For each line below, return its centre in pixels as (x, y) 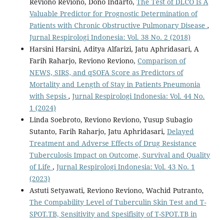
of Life (41, 167)
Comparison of (161, 61)
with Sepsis (49, 96)
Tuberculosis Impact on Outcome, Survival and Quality (120, 155)
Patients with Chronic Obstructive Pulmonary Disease (118, 25)
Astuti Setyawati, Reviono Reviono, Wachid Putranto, (116, 190)
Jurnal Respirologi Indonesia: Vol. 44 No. (138, 96)
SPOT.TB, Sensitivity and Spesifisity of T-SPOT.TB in (113, 214)
